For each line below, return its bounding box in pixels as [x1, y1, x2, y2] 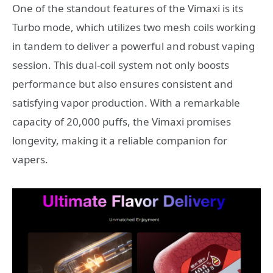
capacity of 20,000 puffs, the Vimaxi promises [12, 114, 231, 129]
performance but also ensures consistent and [12, 76, 233, 91]
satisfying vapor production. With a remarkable [12, 95, 240, 110]
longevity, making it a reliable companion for [12, 133, 227, 147]
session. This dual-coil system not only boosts [12, 57, 229, 72]
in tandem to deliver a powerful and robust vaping [12, 38, 255, 53]
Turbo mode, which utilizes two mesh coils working [12, 19, 255, 34]
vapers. [12, 152, 48, 166]
